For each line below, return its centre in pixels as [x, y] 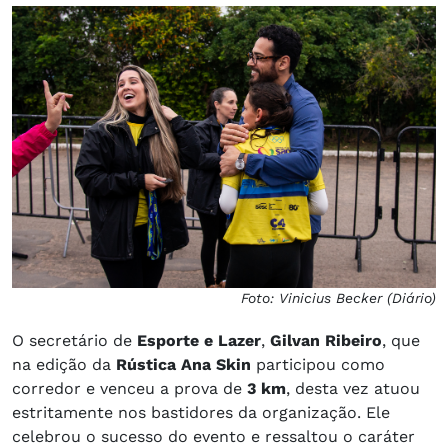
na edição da [64, 365]
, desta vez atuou [353, 389]
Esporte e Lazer [199, 341]
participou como [318, 365]
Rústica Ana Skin [183, 365]
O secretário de [74, 341]
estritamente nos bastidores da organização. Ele [201, 413]
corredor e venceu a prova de [129, 389]
